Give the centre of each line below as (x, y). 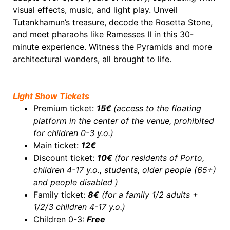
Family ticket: (61, 194)
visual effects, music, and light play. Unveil (95, 9)
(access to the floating (157, 108)
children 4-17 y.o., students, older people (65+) (125, 170)
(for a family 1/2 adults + (149, 194)
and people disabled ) (76, 182)
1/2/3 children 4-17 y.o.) (79, 207)
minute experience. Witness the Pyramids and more (112, 46)
